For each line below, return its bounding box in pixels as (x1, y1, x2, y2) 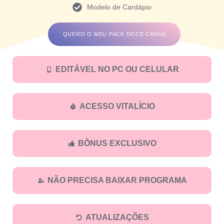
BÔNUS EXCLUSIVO (77, 138, 156, 147)
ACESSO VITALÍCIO (79, 101, 155, 110)
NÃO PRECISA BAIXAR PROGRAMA (47, 175, 187, 184)
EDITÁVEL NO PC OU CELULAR (55, 64, 179, 73)
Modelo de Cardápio (86, 2, 151, 11)
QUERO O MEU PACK (62, 30, 126, 37)
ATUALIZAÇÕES (85, 212, 149, 221)
